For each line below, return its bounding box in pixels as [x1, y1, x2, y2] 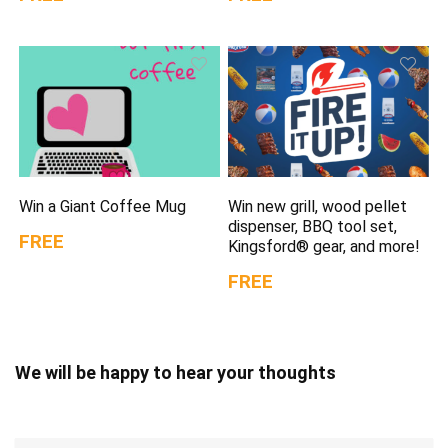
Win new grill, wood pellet [228, 197, 408, 217]
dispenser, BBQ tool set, [228, 217, 398, 237]
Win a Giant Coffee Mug [19, 197, 187, 217]
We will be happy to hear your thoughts [15, 362, 336, 384]
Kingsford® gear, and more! [228, 237, 421, 257]
